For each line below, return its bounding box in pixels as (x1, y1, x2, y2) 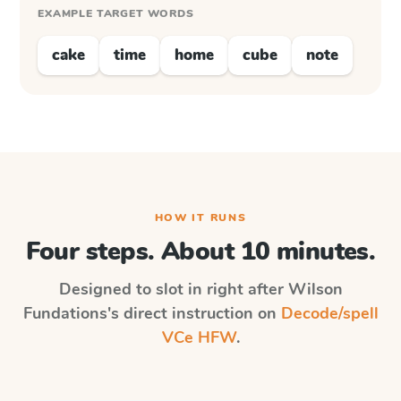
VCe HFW (161, 327, 236, 348)
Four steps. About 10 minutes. (25, 235, 376, 269)
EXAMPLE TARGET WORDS (38, 6, 194, 21)
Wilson (287, 278, 343, 300)
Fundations (22, 303, 107, 324)
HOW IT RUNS (154, 210, 247, 225)
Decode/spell (280, 303, 379, 324)
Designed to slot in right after (58, 278, 288, 300)
